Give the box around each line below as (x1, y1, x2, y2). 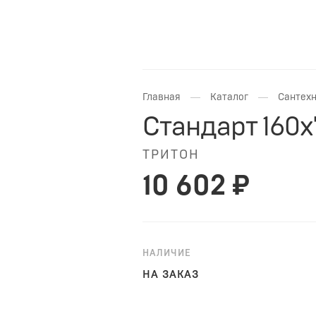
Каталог (210, 92, 248, 102)
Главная (142, 92, 181, 102)
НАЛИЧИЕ (142, 248, 191, 258)
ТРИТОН (142, 148, 200, 162)
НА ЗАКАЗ (142, 269, 199, 280)
